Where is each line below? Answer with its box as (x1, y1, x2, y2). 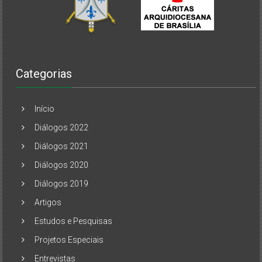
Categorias (16, 66, 73, 81)
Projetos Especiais (35, 235, 104, 244)
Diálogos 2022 (35, 122, 89, 132)
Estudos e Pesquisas (35, 216, 113, 226)
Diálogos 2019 (35, 178, 89, 188)
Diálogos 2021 (35, 141, 89, 151)
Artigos (35, 197, 62, 207)
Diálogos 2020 (35, 160, 89, 170)
